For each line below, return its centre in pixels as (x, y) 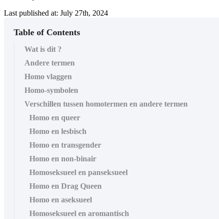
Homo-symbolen (51, 90)
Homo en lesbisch (58, 131)
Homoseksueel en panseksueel (78, 172)
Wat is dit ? (43, 49)
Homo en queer (55, 117)
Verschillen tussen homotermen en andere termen (106, 104)
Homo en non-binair (63, 158)
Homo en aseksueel (61, 199)
